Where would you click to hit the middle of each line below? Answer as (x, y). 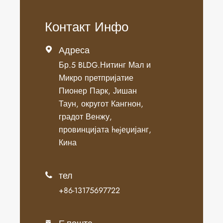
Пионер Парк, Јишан (98, 91)
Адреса (74, 51)
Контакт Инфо (87, 27)
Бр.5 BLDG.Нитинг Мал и (105, 65)
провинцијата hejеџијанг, (105, 130)
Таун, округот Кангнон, (101, 104)
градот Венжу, (85, 117)
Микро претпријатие (96, 78)
